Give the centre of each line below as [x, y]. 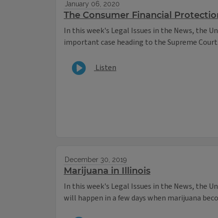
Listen [105, 67]
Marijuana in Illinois [107, 171]
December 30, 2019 [96, 160]
